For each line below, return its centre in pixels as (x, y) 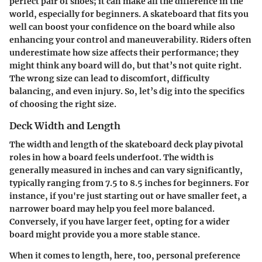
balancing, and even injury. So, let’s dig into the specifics (127, 91)
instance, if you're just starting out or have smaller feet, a (128, 196)
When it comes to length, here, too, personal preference (125, 255)
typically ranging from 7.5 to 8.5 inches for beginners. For (129, 183)
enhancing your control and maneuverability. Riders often (130, 39)
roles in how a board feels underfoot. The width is (111, 157)
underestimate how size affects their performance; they (124, 52)
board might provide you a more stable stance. (105, 234)
